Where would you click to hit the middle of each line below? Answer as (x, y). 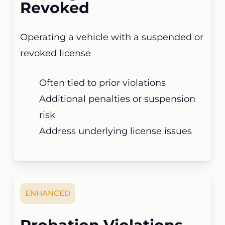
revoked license (56, 53)
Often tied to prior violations (103, 83)
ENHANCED (48, 193)
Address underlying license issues (116, 131)
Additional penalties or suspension (118, 99)
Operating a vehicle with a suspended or (112, 37)
